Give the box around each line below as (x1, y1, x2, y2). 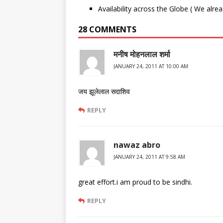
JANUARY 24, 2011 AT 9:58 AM (113, 153, 185, 161)
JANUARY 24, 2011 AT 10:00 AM (113, 63, 188, 70)
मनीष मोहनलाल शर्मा (113, 49, 170, 60)
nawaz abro (113, 139, 160, 151)
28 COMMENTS (78, 24, 136, 35)
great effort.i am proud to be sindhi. (78, 177, 192, 187)
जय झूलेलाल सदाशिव (78, 87, 130, 97)
